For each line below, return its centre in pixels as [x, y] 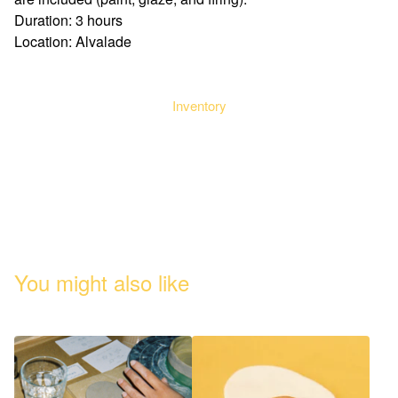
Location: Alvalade [73, 41]
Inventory [199, 105]
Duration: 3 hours [68, 20]
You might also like [102, 282]
